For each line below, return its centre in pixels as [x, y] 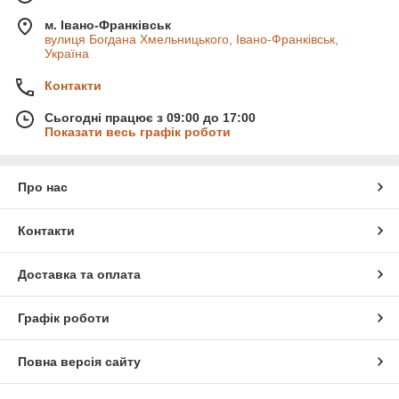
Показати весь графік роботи [138, 131]
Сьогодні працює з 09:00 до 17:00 [150, 117]
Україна [67, 53]
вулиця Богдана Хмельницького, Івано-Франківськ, [191, 39]
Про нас [43, 187]
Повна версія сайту [79, 361]
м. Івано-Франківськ [108, 24]
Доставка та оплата [79, 274]
